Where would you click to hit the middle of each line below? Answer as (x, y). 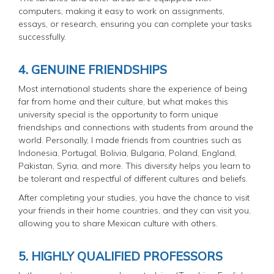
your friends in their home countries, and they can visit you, (135, 210)
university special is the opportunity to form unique (118, 114)
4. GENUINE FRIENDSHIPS (93, 69)
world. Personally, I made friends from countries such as (130, 140)
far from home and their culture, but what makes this (123, 101)
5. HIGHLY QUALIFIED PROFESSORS (122, 256)
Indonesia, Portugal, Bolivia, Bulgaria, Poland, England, (128, 153)
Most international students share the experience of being (133, 88)
